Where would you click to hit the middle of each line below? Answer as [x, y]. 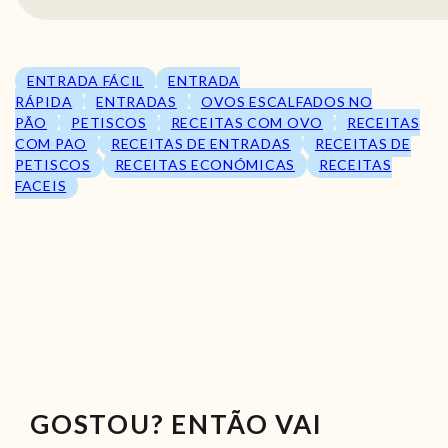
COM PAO [51, 144]
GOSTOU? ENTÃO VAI [176, 424]
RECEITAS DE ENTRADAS [200, 144]
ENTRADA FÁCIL [86, 81]
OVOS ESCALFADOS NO [286, 102]
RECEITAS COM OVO [246, 123]
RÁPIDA [44, 102]
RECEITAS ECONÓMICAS [204, 165]
